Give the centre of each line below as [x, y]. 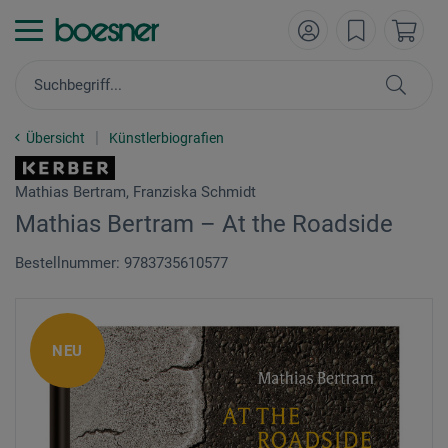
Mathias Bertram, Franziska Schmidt [135, 192]
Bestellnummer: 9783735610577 [121, 263]
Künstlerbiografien [166, 138]
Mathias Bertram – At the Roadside [204, 224]
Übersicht [55, 138]
